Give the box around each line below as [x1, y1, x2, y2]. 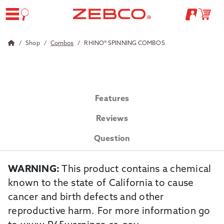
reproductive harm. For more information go [8, 207, 210, 216]
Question [93, 135, 130, 143]
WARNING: [8, 165, 59, 174]
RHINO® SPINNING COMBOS [84, 40, 165, 46]
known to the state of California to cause [8, 179, 194, 188]
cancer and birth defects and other [8, 193, 164, 202]
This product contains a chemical [59, 165, 211, 174]
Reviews [96, 115, 128, 123]
